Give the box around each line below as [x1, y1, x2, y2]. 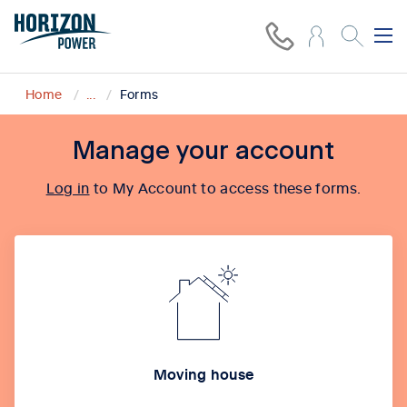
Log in [45, 177, 90, 197]
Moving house [153, 363, 254, 383]
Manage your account [73, 139, 334, 164]
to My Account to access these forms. [89, 177, 362, 197]
